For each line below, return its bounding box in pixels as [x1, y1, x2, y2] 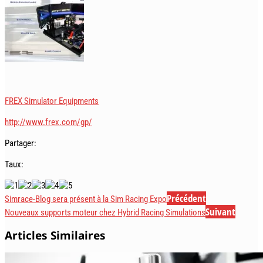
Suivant [205, 204, 235, 218]
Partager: [5, 137, 36, 149]
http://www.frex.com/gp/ [5, 116, 92, 127]
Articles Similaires [5, 227, 106, 243]
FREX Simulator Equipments [5, 95, 99, 106]
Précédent [167, 191, 206, 205]
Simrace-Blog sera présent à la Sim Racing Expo [5, 193, 167, 204]
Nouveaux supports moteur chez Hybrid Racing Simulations [5, 207, 205, 218]
